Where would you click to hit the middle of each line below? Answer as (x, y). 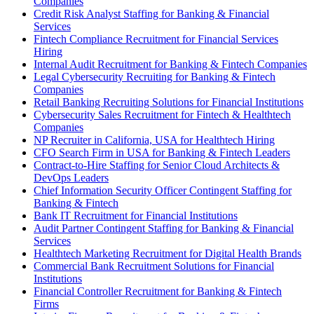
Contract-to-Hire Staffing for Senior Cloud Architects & (157, 165)
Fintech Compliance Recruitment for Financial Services (156, 39)
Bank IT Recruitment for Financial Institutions (136, 216)
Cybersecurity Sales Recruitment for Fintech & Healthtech (162, 115)
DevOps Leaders (71, 178)
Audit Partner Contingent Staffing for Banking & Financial (164, 228)
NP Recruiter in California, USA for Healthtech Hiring (154, 140)
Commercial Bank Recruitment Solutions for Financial (154, 266)
